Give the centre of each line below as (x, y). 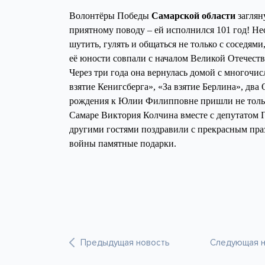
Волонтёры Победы (110, 15)
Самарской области (193, 15)
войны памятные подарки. (123, 143)
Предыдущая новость (125, 242)
